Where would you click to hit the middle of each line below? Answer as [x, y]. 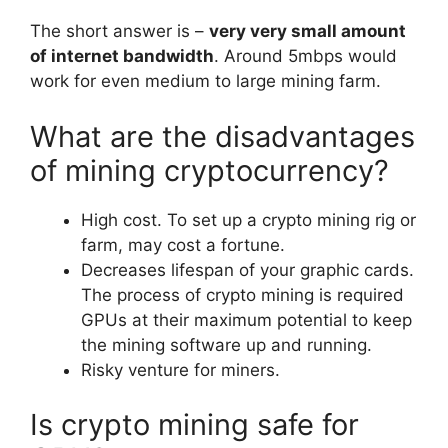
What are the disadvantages [222, 136]
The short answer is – [119, 31]
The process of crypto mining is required [242, 294]
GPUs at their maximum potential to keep [246, 319]
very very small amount [307, 31]
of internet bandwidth [122, 56]
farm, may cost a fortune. [183, 244]
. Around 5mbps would [305, 56]
